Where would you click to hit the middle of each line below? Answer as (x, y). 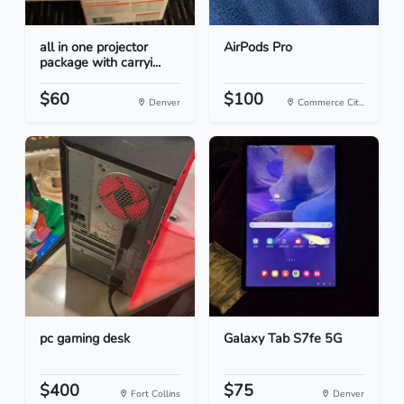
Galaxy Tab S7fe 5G (283, 339)
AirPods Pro (258, 47)
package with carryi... (100, 63)
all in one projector (94, 47)
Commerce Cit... (330, 103)
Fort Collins (154, 394)
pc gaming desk (85, 339)
